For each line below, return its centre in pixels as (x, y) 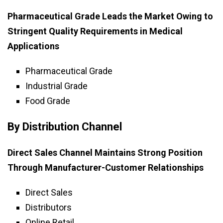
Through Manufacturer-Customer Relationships (106, 168)
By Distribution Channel (65, 127)
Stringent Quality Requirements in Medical (95, 31)
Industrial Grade (56, 86)
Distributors (49, 208)
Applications (33, 46)
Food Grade (48, 101)
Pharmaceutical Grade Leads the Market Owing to (110, 16)
